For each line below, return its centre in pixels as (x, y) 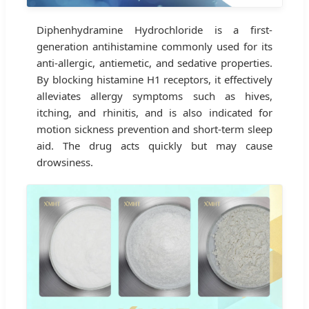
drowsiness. (65, 162)
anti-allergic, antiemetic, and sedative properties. (154, 62)
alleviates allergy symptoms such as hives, (154, 96)
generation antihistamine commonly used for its (154, 46)
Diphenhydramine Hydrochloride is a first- (154, 29)
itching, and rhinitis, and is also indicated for (154, 112)
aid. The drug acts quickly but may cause (154, 145)
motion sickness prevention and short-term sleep (154, 129)
